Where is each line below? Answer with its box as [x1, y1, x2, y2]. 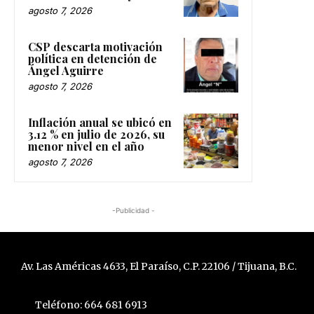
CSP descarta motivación [28, 39, 163, 55]
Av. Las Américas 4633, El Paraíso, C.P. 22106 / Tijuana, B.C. [20, 260, 296, 273]
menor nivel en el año [28, 139, 144, 154]
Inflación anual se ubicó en [28, 115, 172, 130]
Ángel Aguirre [28, 63, 104, 78]
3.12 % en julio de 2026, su [28, 127, 165, 142]
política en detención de [28, 51, 157, 67]
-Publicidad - [111, 206, 155, 215]
